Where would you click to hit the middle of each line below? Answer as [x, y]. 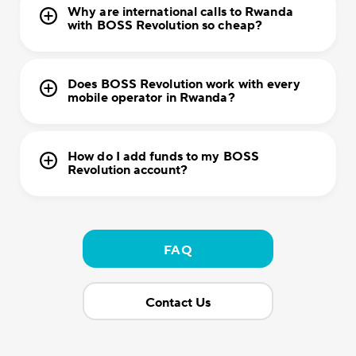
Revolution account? [128, 170]
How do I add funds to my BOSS [163, 157]
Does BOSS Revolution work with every [184, 85]
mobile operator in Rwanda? [151, 98]
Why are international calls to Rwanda [180, 12]
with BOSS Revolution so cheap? [165, 26]
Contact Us [178, 303]
